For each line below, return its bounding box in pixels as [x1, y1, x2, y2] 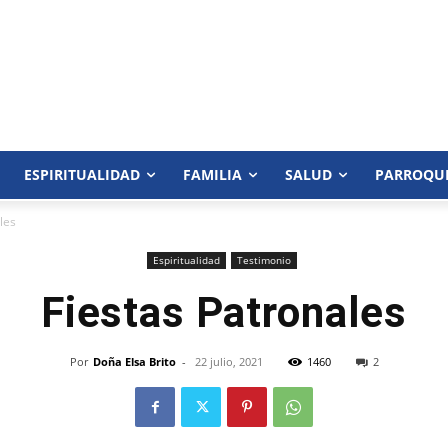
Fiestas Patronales [40, 288, 408, 337]
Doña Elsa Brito [92, 354, 176, 369]
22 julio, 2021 [194, 354, 263, 369]
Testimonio [236, 253, 291, 267]
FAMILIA [183, 165, 242, 184]
